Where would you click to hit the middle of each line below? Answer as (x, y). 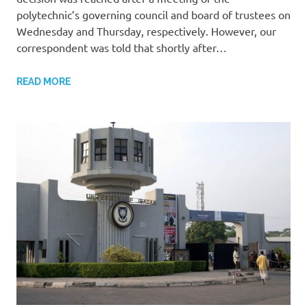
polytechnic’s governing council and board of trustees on (153, 15)
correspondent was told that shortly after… (122, 48)
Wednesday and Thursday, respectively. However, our (146, 31)
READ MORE (44, 82)
